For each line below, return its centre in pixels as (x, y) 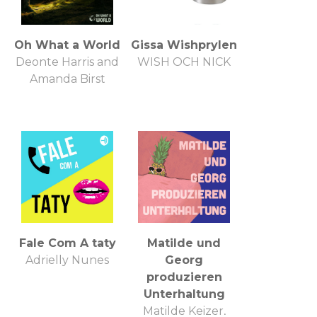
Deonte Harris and (67, 62)
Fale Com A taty (67, 243)
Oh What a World (67, 45)
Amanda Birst (67, 79)
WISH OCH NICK (184, 62)
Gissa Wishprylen (184, 45)
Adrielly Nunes (67, 260)
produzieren (184, 277)
